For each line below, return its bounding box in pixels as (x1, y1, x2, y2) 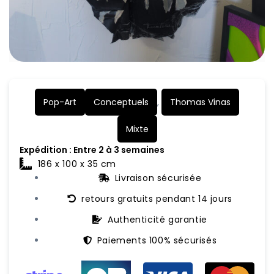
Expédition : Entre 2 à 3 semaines (19, 144, 165, 157)
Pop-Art (43, 96, 76, 109)
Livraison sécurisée (114, 172, 202, 185)
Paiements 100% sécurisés (97, 234, 217, 247)
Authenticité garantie (108, 213, 207, 226)
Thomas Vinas (170, 96, 231, 109)
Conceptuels (94, 96, 149, 109)
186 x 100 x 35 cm (37, 158, 116, 171)
